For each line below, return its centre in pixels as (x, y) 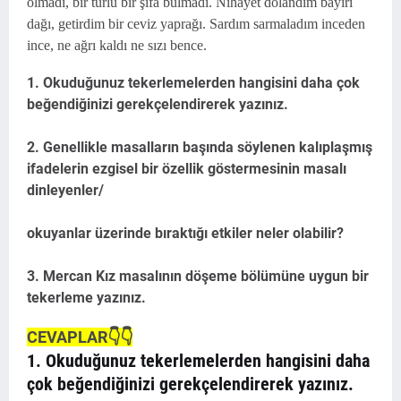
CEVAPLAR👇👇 (80, 337)
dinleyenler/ (65, 190)
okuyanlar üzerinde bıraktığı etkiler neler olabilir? (185, 233)
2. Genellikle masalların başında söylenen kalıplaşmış (200, 147)
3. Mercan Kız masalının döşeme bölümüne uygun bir (198, 276)
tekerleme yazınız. (86, 298)
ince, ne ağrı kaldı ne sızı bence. (117, 45)
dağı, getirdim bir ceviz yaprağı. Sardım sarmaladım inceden (196, 24)
